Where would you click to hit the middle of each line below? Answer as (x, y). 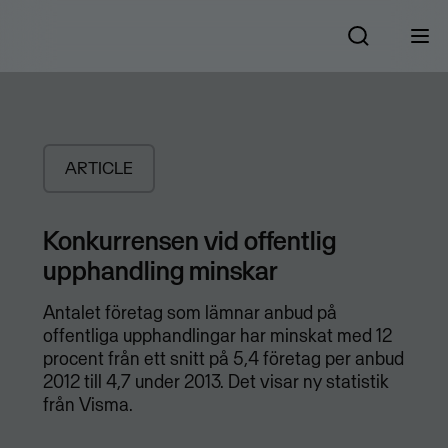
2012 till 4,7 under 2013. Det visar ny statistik (215, 382)
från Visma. (87, 405)
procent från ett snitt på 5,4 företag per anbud (223, 359)
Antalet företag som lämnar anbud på (189, 313)
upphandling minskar (160, 270)
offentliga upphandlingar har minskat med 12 (217, 336)
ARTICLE (98, 168)
